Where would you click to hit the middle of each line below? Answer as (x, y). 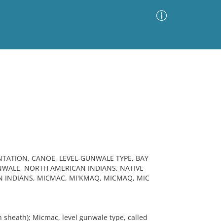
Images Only (28, 96)
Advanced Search (135, 70)
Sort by (76, 95)
